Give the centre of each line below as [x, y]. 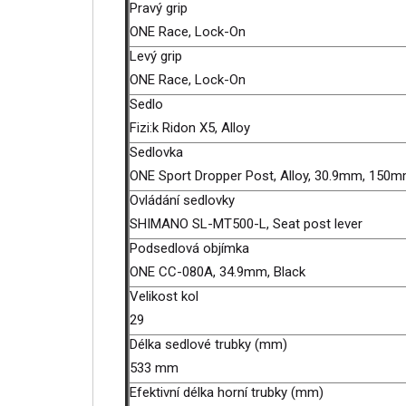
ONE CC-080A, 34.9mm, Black [219, 272]
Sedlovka [156, 152]
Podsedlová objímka [189, 248]
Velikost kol [164, 296]
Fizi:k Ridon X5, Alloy [192, 128]
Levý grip [156, 56]
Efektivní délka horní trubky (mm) [227, 392]
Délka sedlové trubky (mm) [208, 344]
